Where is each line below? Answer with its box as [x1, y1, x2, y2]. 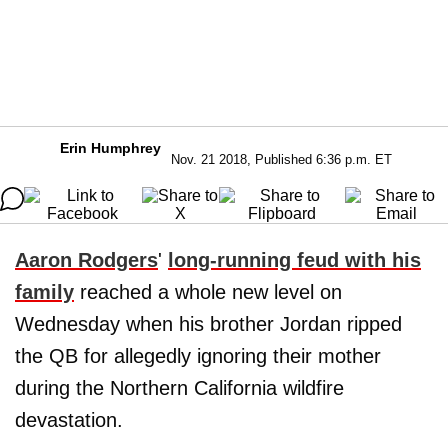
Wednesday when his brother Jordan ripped [15, 313, 402, 335]
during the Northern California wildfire [15, 377, 344, 399]
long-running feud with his [168, 249, 421, 271]
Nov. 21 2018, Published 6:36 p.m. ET [171, 152, 392, 167]
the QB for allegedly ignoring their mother [15, 345, 381, 367]
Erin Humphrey [60, 140, 161, 156]
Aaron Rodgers [15, 249, 158, 271]
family [15, 281, 74, 303]
